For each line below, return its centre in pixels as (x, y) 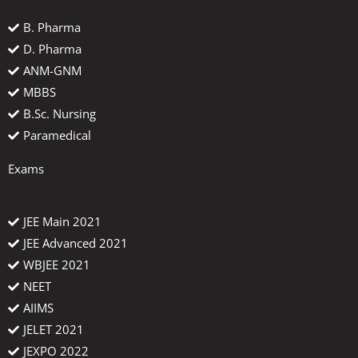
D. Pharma (52, 49)
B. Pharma (52, 28)
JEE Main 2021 (62, 222)
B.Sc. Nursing (60, 114)
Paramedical (57, 135)
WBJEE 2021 (57, 265)
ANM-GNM (52, 71)
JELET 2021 (54, 330)
